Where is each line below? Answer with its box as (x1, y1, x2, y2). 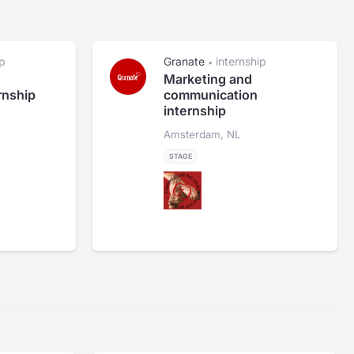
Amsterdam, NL (164, 128, 242, 141)
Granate (164, 55, 205, 69)
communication (164, 87, 258, 104)
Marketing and (164, 71, 253, 88)
